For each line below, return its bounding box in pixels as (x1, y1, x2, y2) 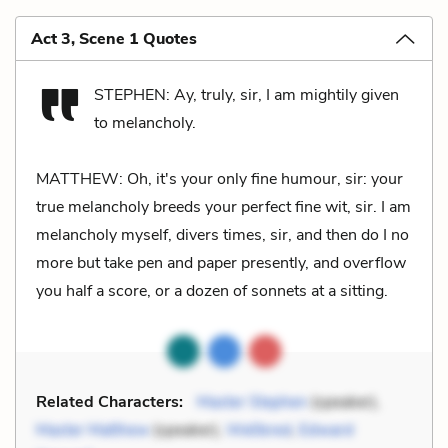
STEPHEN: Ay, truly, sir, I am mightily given (94, 84, 399, 106)
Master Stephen (197, 391, 307, 413)
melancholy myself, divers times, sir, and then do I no (36, 224, 409, 246)
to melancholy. (94, 112, 196, 134)
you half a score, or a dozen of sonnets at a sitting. (36, 280, 388, 302)
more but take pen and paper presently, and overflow (36, 252, 406, 274)
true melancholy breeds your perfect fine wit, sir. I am (36, 196, 411, 218)
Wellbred (226, 419, 291, 441)
